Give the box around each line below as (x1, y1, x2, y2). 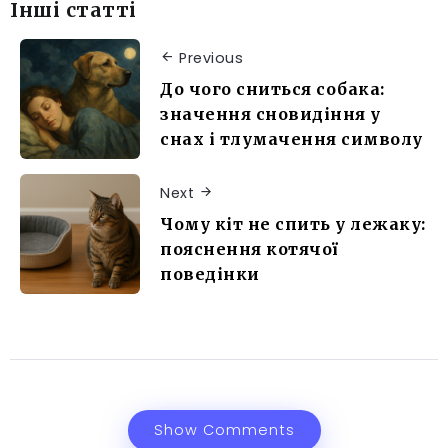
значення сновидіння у (160, 103, 381, 124)
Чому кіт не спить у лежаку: (160, 213, 426, 234)
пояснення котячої (160, 238, 339, 259)
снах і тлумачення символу (160, 128, 423, 149)
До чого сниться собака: (160, 78, 385, 99)
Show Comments (153, 419, 295, 440)
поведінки (160, 263, 260, 284)
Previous (179, 48, 243, 69)
